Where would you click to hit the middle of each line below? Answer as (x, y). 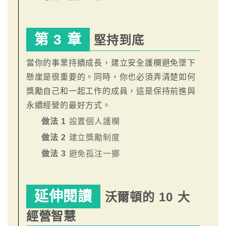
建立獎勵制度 (94, 138)
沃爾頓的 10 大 (145, 197)
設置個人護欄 (94, 122)
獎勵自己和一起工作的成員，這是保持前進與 (111, 91)
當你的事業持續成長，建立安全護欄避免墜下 (111, 63)
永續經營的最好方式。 (68, 105)
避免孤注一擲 (94, 154)
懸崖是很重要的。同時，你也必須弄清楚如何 (111, 77)
